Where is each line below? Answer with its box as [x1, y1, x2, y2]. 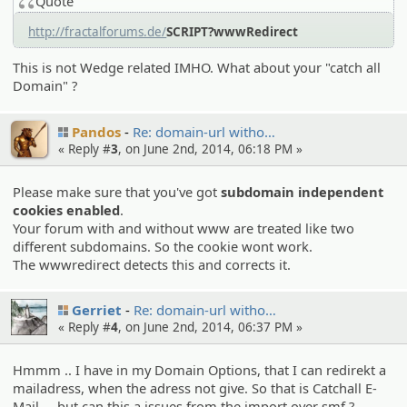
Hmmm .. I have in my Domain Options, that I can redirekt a [13, 360, 387, 379]
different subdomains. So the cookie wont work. [13, 236, 313, 255]
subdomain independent [221, 182, 384, 201]
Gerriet [72, 301, 122, 320]
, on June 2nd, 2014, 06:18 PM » [118, 141, 303, 158]
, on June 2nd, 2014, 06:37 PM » [118, 319, 303, 336]
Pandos [72, 123, 121, 142]
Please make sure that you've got [13, 182, 222, 201]
